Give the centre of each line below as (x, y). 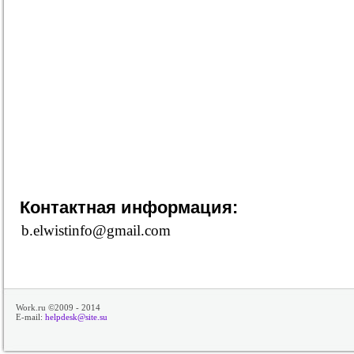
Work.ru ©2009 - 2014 (58, 307)
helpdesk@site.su (76, 317)
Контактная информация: (129, 207)
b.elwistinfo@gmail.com (96, 230)
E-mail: (30, 317)
